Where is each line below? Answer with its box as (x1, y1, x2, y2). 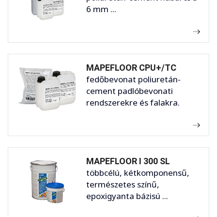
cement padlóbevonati (86, 85, 173, 96)
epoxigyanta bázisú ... (86, 190, 168, 201)
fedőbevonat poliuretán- (86, 73, 181, 85)
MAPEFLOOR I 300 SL (86, 155, 170, 166)
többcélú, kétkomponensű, (86, 167, 189, 178)
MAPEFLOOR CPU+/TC (86, 62, 176, 73)
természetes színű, (86, 178, 159, 190)
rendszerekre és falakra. (86, 96, 180, 108)
